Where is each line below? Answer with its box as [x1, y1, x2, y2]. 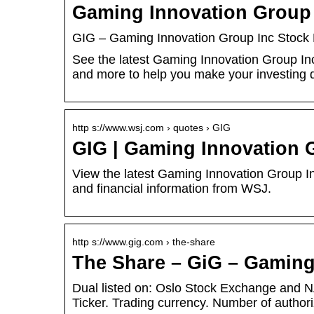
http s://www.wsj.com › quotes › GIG [72, 122, 231, 134]
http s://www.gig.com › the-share [72, 236, 215, 248]
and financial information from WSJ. [72, 182, 271, 196]
